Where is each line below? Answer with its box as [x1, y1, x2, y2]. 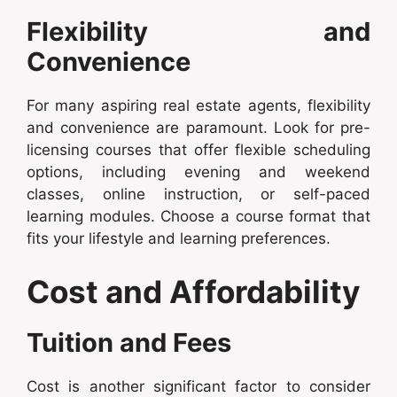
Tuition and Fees [27, 326, 231, 358]
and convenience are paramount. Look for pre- [27, 119, 370, 137]
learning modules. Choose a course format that [27, 207, 370, 226]
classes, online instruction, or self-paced [27, 185, 370, 204]
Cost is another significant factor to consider [27, 377, 370, 395]
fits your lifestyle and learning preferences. [27, 230, 331, 248]
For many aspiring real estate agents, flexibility [27, 97, 370, 115]
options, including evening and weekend [27, 163, 370, 182]
